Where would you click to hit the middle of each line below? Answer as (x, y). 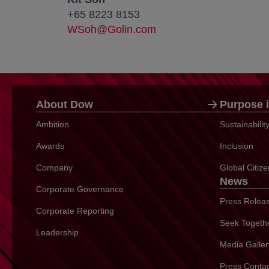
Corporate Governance (80, 189)
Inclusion (237, 146)
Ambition (53, 124)
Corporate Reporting (75, 211)
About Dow (65, 104)
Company (54, 168)
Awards (50, 146)
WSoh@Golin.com (112, 29)
